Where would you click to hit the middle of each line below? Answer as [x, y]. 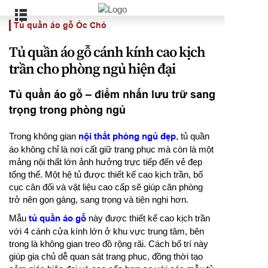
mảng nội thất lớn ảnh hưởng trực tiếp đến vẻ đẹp [106, 162]
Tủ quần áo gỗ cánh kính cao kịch [107, 53]
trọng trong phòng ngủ [67, 110]
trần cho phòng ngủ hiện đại [92, 69]
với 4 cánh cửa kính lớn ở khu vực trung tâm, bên [106, 231]
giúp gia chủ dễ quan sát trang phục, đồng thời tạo [106, 256]
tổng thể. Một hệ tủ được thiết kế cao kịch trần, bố [106, 174]
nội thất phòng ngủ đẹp [127, 136]
